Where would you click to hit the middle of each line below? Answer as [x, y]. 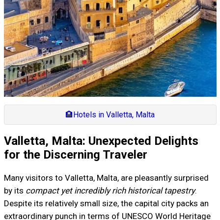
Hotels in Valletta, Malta [114, 114]
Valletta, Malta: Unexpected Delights [101, 141]
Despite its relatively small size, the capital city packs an [106, 204]
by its [14, 191]
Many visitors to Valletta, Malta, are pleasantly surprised [106, 178]
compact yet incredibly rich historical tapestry [110, 191]
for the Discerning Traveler [75, 155]
